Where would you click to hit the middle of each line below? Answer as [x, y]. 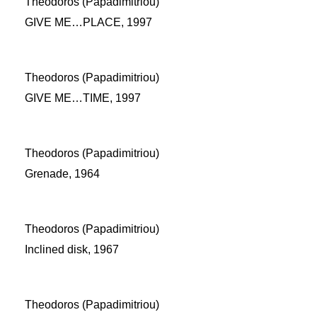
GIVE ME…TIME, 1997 [83, 98]
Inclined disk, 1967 [72, 249]
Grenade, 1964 [62, 174]
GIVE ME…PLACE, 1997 [88, 22]
